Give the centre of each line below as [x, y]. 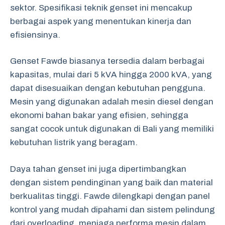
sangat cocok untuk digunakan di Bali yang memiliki [112, 129]
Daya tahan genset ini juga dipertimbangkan [98, 169]
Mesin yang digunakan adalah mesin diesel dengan [112, 102]
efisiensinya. [35, 35]
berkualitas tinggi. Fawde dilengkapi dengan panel [110, 196]
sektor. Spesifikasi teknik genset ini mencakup [101, 8]
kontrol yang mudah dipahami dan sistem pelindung [113, 209]
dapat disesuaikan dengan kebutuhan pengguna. [108, 88]
